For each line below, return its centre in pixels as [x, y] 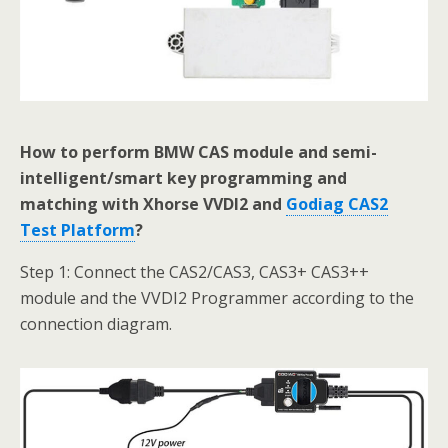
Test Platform [77, 230]
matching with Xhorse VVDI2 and [153, 204]
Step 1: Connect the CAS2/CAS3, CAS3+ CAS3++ [194, 272]
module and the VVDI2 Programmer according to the [217, 298]
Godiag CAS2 [337, 204]
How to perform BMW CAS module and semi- [198, 152]
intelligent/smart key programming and [183, 178]
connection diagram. [96, 324]
